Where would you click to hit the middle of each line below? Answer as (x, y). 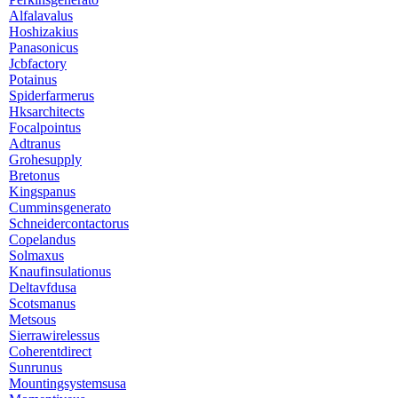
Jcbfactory (38, 64)
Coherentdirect (50, 351)
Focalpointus (45, 127)
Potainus (33, 80)
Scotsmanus (42, 303)
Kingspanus (42, 191)
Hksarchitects (47, 111)
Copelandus (42, 239)
